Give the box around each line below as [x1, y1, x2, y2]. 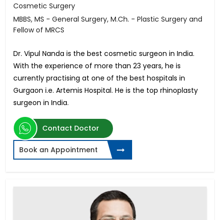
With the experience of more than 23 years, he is [13, 61, 181, 71]
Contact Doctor [42, 123, 99, 134]
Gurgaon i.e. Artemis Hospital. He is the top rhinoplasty [13, 85, 198, 96]
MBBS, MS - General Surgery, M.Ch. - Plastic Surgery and [13, 14, 202, 25]
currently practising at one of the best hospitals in [13, 73, 185, 83]
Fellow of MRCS [13, 25, 64, 35]
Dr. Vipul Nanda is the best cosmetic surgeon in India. [13, 49, 194, 59]
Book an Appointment [19, 145, 98, 155]
